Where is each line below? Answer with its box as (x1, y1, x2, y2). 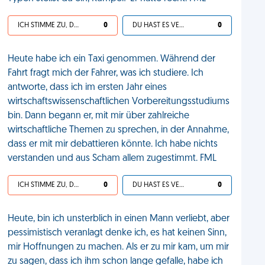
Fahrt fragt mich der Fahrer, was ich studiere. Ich (8, 69, 204, 78)
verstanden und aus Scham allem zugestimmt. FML (8, 154, 217, 163)
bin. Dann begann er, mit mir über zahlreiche (8, 111, 190, 121)
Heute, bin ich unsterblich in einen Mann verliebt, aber (8, 214, 230, 224)
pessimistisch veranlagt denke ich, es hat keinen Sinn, (8, 228, 227, 238)
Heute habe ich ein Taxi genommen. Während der (8, 54, 216, 64)
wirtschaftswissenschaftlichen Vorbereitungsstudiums (8, 97, 230, 106)
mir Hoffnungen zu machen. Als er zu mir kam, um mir (8, 243, 230, 252)
